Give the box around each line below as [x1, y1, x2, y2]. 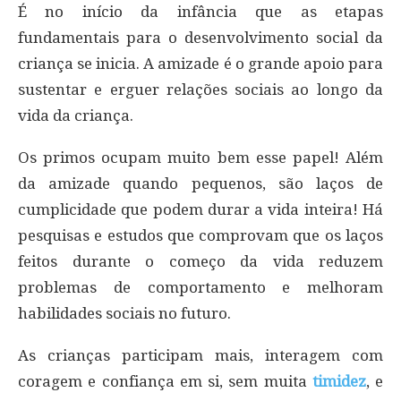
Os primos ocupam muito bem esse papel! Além [18, 148, 383, 166]
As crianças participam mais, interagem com [18, 346, 383, 364]
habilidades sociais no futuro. [18, 303, 231, 322]
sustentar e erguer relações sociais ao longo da [18, 80, 383, 98]
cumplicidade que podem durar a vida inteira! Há [18, 200, 383, 218]
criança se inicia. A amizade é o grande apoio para [18, 54, 383, 73]
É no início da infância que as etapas [18, 2, 383, 21]
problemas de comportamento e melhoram [18, 277, 383, 296]
